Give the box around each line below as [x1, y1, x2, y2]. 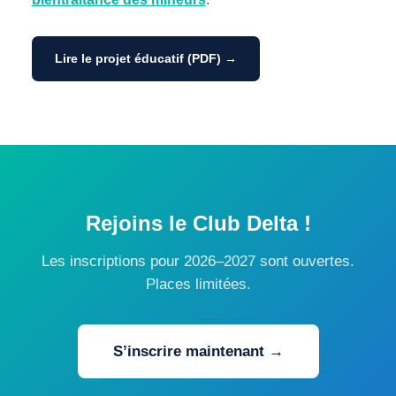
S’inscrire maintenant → [112, 343, 284, 361]
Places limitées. [145, 276, 251, 293]
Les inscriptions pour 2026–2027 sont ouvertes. [42, 253, 354, 270]
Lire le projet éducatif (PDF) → [54, 51, 237, 66]
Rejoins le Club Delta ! [85, 211, 311, 236]
